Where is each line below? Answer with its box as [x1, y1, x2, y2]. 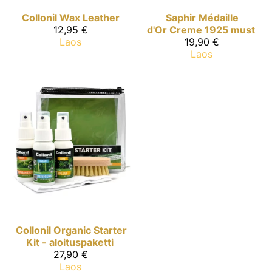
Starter [93, 224, 127, 237]
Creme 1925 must [169, 23, 255, 36]
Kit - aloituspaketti [26, 236, 114, 249]
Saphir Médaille [166, 11, 239, 24]
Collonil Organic [15, 224, 91, 237]
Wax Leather [59, 11, 120, 24]
